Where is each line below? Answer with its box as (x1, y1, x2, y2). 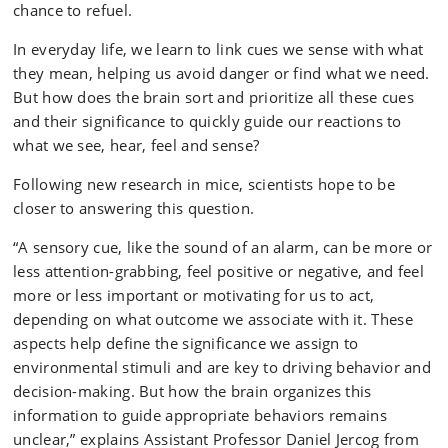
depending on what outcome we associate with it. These (13, 309, 413, 329)
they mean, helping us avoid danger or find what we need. (13, 63, 430, 83)
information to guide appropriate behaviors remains (13, 405, 387, 425)
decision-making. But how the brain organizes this (13, 381, 372, 401)
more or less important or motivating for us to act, (13, 285, 375, 305)
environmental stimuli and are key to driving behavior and (13, 357, 432, 377)
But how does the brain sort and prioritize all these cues (13, 87, 415, 107)
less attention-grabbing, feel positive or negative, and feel (13, 261, 424, 281)
